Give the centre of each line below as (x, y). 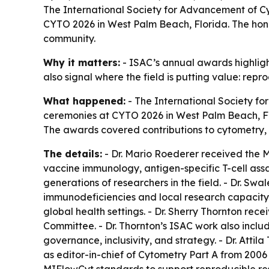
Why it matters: (82, 62)
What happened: (84, 101)
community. (69, 38)
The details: (73, 154)
